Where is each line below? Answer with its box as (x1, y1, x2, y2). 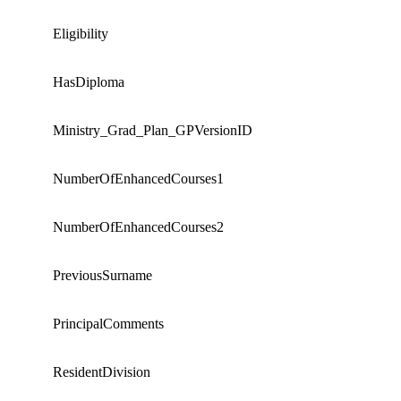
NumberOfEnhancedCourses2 (53, 218, 224, 235)
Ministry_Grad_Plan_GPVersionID (53, 122, 252, 138)
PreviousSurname (53, 267, 152, 283)
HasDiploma (53, 73, 124, 90)
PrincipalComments (53, 315, 164, 331)
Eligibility (53, 25, 108, 41)
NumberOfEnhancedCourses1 (53, 170, 224, 186)
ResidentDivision (53, 363, 150, 380)
